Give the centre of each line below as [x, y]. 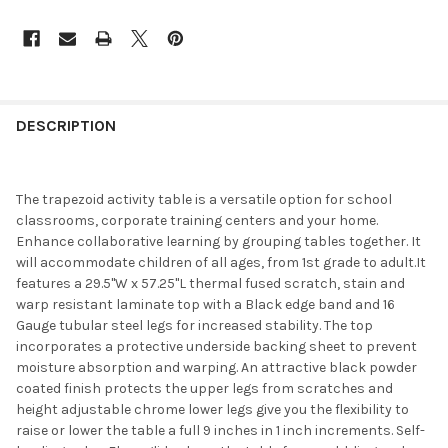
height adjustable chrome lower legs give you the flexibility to [212, 409]
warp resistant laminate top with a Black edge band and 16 [205, 304]
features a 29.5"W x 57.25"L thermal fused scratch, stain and [210, 283]
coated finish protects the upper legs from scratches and [204, 388]
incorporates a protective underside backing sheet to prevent [216, 346]
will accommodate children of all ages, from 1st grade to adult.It [221, 262]
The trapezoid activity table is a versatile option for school [204, 199]
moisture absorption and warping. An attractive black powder [216, 367]
